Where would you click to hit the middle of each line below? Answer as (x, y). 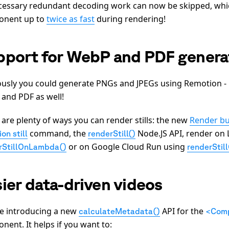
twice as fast (71, 19)
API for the (183, 211)
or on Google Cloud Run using (127, 146)
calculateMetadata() (119, 211)
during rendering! (130, 19)
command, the (58, 133)
